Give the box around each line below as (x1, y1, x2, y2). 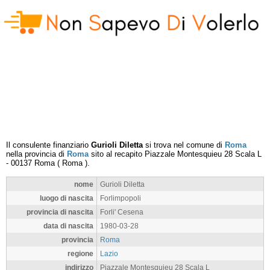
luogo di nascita (40, 194, 93, 202)
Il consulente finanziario (6, 140, 91, 149)
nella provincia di (6, 149, 67, 159)
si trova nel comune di (143, 140, 225, 149)
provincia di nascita (27, 208, 93, 216)
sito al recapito (89, 149, 145, 159)
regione (67, 250, 93, 257)
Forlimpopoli (100, 194, 141, 202)
